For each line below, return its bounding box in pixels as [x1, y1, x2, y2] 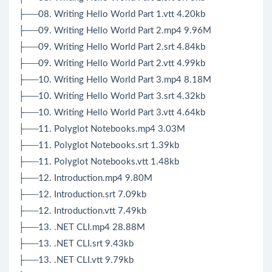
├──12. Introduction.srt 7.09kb [18, 190, 146, 200]
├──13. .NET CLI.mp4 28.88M [18, 223, 145, 233]
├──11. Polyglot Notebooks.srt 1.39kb [18, 141, 179, 151]
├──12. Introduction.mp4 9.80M [18, 174, 152, 183]
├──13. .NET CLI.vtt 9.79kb [18, 256, 134, 265]
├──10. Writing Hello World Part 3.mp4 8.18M [18, 75, 211, 85]
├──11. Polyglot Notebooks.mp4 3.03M [18, 124, 185, 134]
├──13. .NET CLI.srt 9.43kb [18, 239, 134, 249]
